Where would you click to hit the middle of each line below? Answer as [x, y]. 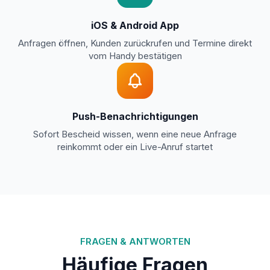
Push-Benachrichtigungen [135, 116]
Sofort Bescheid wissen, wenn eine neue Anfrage [135, 135]
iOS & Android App [135, 25]
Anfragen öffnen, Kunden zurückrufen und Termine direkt [135, 44]
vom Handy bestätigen [135, 56]
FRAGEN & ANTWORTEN [135, 242]
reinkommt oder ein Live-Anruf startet [135, 147]
